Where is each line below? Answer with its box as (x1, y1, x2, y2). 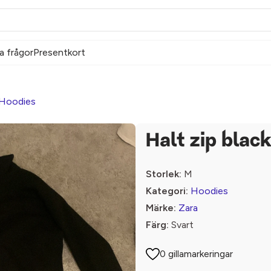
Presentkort (33, 47, 85, 58)
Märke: (146, 202, 176, 214)
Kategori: (146, 185, 188, 197)
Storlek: (146, 168, 181, 180)
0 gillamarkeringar (160, 248, 233, 260)
